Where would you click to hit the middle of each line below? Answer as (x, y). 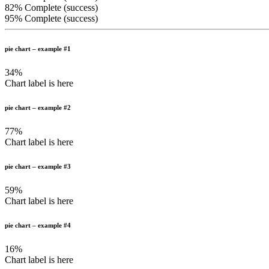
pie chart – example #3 (38, 166)
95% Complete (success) (51, 18)
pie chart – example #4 (38, 225)
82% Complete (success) (51, 8)
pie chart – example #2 (38, 107)
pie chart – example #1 (38, 48)
